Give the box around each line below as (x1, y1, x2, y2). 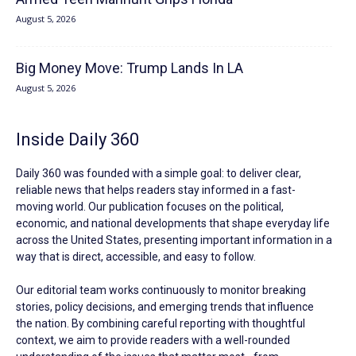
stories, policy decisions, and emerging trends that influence (16, 300, 314, 313)
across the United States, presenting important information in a (16, 233, 332, 246)
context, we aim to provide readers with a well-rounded (16, 333, 290, 346)
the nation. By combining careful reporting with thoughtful (16, 316, 305, 330)
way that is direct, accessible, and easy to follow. (16, 250, 256, 263)
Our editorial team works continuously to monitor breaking (16, 283, 306, 296)
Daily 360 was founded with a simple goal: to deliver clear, (16, 166, 301, 180)
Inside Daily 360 (16, 129, 139, 149)
